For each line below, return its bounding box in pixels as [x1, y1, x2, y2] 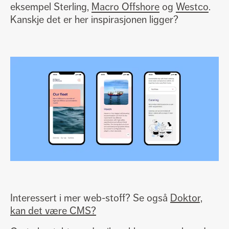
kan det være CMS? [10, 204, 96, 217]
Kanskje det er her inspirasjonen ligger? [10, 13, 178, 26]
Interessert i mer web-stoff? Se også [10, 191, 170, 204]
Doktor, [170, 191, 202, 204]
